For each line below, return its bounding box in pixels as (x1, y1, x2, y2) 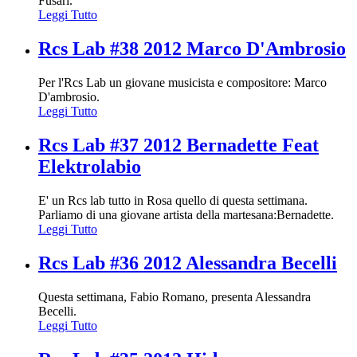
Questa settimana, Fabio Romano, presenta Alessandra (38, 289, 311, 304)
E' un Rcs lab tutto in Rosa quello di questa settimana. (38, 194, 308, 208)
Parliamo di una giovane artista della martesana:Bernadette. (38, 208, 334, 222)
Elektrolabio (38, 156, 141, 178)
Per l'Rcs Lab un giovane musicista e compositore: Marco (38, 76, 327, 90)
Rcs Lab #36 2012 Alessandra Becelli (38, 252, 337, 273)
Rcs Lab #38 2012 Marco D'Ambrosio (38, 38, 346, 60)
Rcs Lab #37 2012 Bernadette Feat (38, 135, 319, 156)
